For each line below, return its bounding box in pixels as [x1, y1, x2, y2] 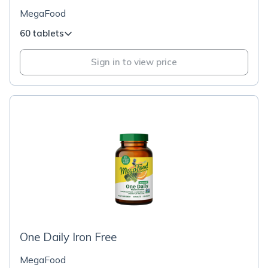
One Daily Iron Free [20, 230, 117, 244]
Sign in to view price [91, 56, 177, 68]
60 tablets [20, 28, 64, 39]
